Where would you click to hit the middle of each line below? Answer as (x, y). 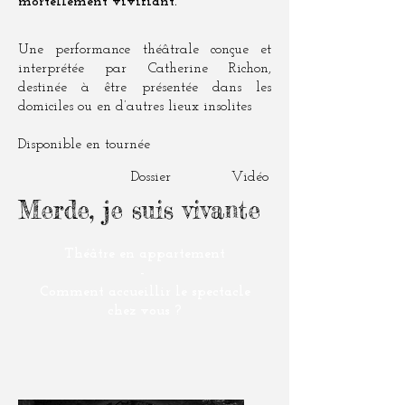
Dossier (151, 177)
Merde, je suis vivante (139, 210)
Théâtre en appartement (145, 254)
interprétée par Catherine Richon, (145, 69)
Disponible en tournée (84, 145)
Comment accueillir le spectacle (145, 292)
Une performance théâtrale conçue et (145, 50)
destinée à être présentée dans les (145, 88)
